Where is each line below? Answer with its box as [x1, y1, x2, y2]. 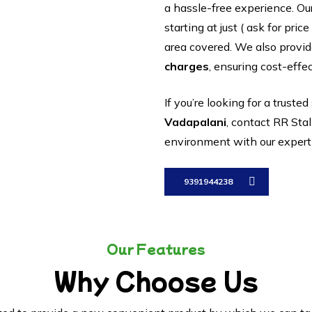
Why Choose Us [54, 263, 258, 297]
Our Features [107, 240, 205, 258]
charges [164, 59, 209, 73]
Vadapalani [164, 115, 226, 129]
